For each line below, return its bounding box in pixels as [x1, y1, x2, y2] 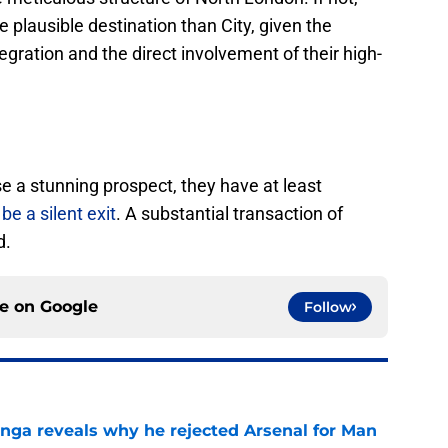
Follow [304, 298, 352, 317]
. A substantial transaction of [116, 203, 343, 225]
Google [40, 297, 98, 317]
